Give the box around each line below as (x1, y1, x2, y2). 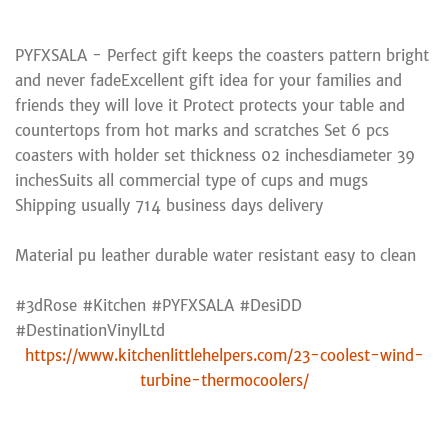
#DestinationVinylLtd (15, 320, 165, 340)
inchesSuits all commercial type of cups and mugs (15, 170, 368, 190)
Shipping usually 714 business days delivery (15, 195, 323, 215)
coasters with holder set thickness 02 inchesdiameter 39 (15, 145, 415, 165)
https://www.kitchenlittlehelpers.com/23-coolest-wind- (24, 345, 424, 365)
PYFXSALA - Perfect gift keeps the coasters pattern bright (15, 45, 429, 65)
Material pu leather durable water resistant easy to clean (15, 245, 416, 265)
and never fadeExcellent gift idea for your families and (15, 70, 402, 90)
